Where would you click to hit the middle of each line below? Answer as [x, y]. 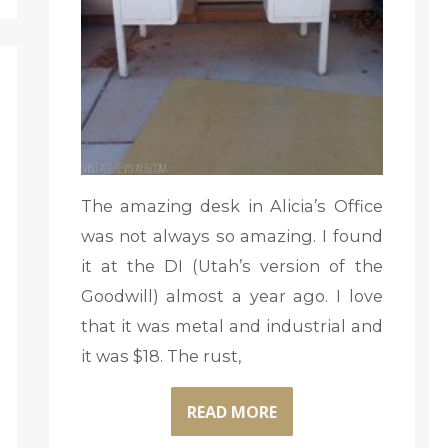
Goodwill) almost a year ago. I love [231, 296]
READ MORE [231, 411]
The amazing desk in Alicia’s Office [231, 206]
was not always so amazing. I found [231, 236]
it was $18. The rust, [160, 356]
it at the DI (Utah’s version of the [231, 266]
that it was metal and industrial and [231, 326]
